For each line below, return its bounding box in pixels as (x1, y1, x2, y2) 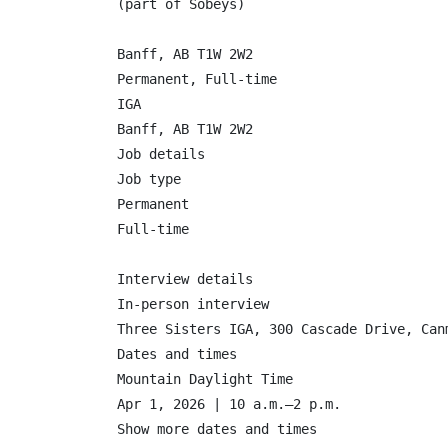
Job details (117, 146, 205, 162)
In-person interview (117, 296, 269, 312)
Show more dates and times (117, 421, 317, 437)
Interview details (117, 271, 253, 287)
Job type (117, 171, 181, 187)
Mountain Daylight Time (117, 371, 293, 387)
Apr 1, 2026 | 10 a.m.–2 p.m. (117, 396, 341, 412)
